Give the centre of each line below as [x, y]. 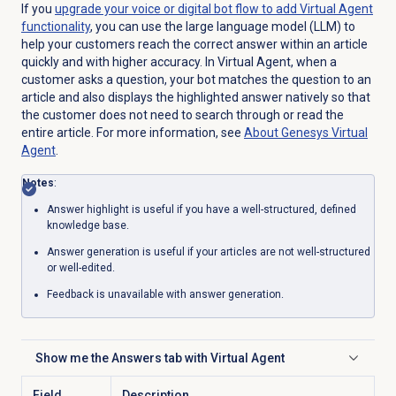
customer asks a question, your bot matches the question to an [196, 79]
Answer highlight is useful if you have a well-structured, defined [201, 209]
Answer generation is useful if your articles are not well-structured [208, 251]
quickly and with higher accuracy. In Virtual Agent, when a [179, 61]
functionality [55, 26]
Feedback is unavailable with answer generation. [165, 294]
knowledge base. [88, 225]
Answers [136, 358]
